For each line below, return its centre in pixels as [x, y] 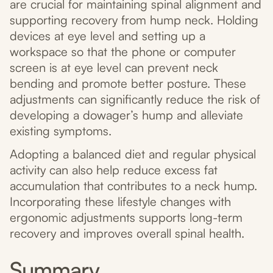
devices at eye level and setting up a [108, 36]
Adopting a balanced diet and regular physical [133, 154]
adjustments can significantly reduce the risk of [135, 99]
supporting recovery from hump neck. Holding [134, 20]
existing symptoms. [61, 131]
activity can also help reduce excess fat [114, 170]
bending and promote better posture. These [128, 83]
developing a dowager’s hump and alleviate [126, 115]
